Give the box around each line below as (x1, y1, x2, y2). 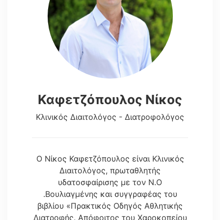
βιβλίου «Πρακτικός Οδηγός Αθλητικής (37, 200, 183, 211)
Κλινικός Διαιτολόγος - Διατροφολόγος (36, 111, 184, 122)
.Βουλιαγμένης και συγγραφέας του (43, 189, 177, 199)
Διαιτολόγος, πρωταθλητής (59, 165, 161, 175)
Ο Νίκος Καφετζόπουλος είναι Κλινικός (36, 153, 184, 164)
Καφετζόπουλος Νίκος (38, 91, 182, 107)
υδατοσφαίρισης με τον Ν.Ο (58, 177, 162, 187)
